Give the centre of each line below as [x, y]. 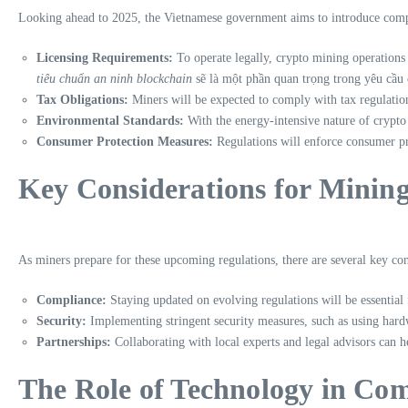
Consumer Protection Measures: [125, 141]
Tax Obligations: [82, 99]
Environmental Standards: [110, 120]
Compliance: [71, 300]
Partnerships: [74, 342]
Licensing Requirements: [105, 57]
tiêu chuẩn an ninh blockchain [114, 78]
